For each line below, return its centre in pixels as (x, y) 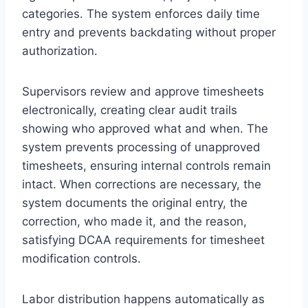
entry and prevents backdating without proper (149, 32)
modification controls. (81, 258)
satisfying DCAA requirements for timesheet (143, 240)
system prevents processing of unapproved (141, 147)
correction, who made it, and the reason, (134, 221)
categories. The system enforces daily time (141, 13)
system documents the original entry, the (135, 202)
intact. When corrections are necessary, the (142, 184)
